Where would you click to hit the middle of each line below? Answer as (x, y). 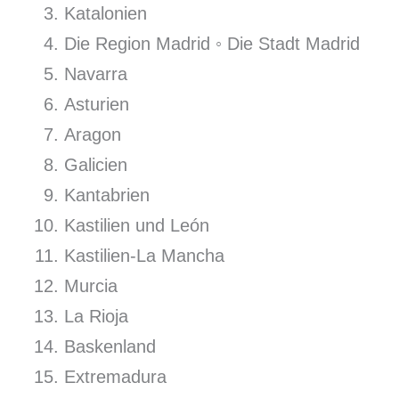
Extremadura (115, 377)
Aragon (93, 135)
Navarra (96, 74)
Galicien (96, 165)
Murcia (91, 286)
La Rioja (96, 317)
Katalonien (106, 14)
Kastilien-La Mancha (144, 256)
